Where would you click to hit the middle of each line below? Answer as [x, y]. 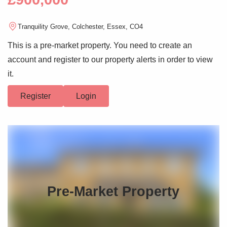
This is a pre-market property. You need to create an [100, 46]
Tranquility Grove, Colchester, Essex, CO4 [80, 26]
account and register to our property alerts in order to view [110, 60]
